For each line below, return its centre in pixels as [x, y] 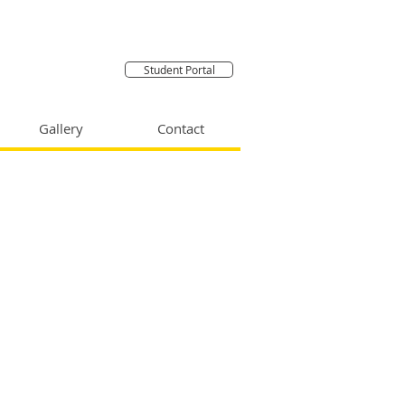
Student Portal [179, 70]
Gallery [61, 128]
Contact [180, 128]
